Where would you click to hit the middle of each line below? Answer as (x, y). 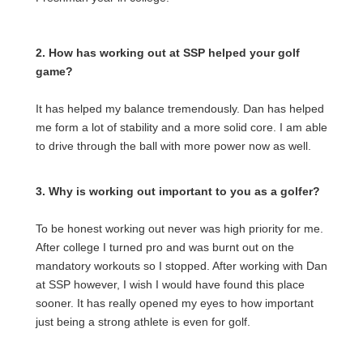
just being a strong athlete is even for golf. (143, 322)
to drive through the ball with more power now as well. (173, 146)
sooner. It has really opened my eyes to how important (175, 303)
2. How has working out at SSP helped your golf (168, 53)
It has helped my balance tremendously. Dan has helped (180, 109)
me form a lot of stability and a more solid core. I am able (181, 127)
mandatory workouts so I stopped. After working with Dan (181, 266)
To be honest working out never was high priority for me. (179, 228)
